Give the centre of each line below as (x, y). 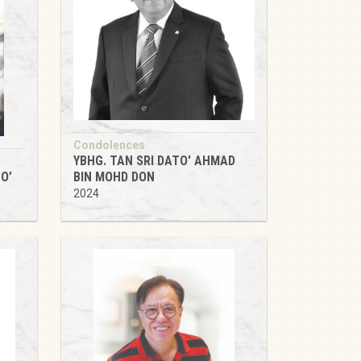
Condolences (109, 145)
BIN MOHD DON (114, 177)
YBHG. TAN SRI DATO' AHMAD (154, 161)
